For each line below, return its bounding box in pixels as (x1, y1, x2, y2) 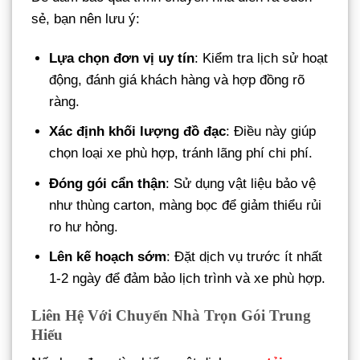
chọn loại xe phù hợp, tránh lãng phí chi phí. (49, 145, 313, 162)
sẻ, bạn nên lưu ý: (31, 11, 140, 27)
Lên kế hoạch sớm (49, 248, 167, 264)
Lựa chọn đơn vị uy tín (49, 51, 195, 67)
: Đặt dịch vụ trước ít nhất (166, 248, 323, 264)
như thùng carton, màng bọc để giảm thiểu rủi (49, 197, 322, 213)
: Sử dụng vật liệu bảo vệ (166, 175, 317, 191)
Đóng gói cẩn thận (49, 175, 166, 191)
